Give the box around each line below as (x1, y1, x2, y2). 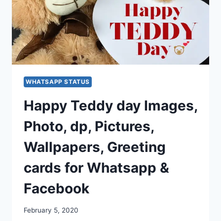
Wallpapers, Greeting (24, 138, 166, 155)
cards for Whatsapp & (24, 159, 169, 176)
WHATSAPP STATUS (26, 77, 90, 85)
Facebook (24, 180, 89, 197)
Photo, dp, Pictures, (24, 117, 154, 135)
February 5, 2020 (24, 206, 78, 215)
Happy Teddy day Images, (24, 97, 197, 114)
